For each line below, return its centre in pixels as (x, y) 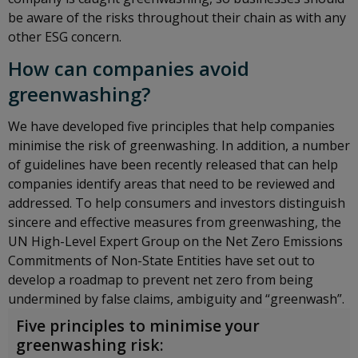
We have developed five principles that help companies (171, 126)
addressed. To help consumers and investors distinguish (177, 203)
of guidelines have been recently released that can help (173, 164)
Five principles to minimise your (138, 325)
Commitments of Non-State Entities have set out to (161, 260)
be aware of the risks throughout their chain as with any (177, 17)
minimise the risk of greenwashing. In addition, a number (179, 145)
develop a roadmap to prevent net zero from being (161, 279)
